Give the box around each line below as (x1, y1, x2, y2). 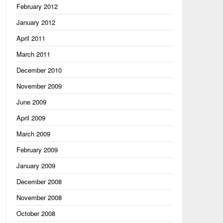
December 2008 (16, 177, 62, 186)
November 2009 (16, 81, 62, 91)
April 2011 (16, 33, 45, 43)
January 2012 (16, 17, 55, 27)
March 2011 (16, 49, 50, 59)
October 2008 (16, 209, 55, 218)
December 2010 (16, 65, 62, 75)
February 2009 (16, 145, 58, 154)
